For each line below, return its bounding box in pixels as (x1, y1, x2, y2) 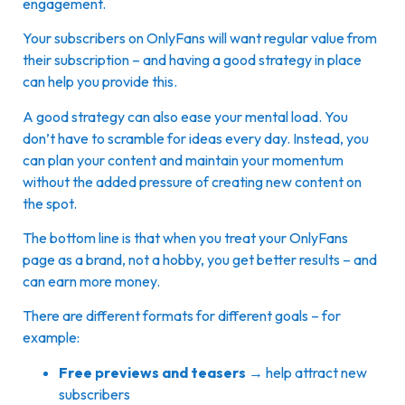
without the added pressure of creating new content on (23, 172, 362, 191)
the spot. (23, 193, 77, 212)
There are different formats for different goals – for (23, 306, 341, 325)
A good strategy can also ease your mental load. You (23, 107, 348, 126)
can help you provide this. (23, 72, 180, 91)
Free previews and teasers (59, 363, 249, 381)
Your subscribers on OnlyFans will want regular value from (23, 29, 377, 48)
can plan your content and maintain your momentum (23, 150, 344, 169)
